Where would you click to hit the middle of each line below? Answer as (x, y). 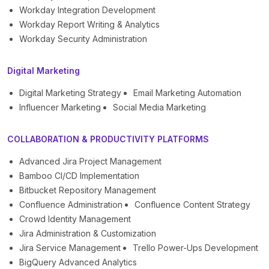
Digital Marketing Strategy (70, 93)
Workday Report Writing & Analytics (89, 25)
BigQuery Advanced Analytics (78, 262)
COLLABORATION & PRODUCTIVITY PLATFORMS (108, 139)
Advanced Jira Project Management (90, 162)
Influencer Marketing (60, 107)
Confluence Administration (71, 205)
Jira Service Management (70, 248)
